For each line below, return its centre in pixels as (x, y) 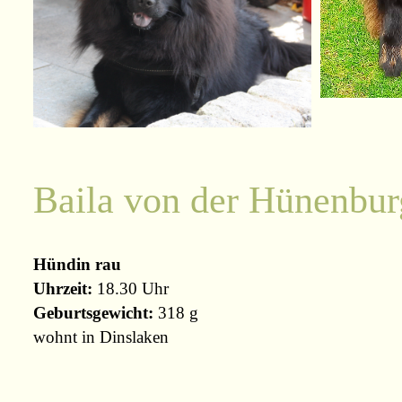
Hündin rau (77, 264)
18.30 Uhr (133, 288)
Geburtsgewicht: (93, 312)
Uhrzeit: (65, 288)
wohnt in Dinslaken (101, 336)
